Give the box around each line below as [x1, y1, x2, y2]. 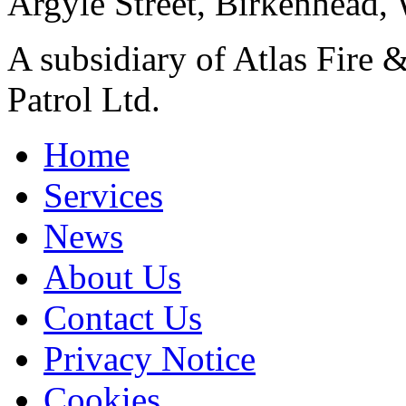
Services [43, 176, 163, 216]
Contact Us [43, 298, 202, 338]
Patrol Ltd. [7, 80, 160, 120]
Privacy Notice [43, 339, 256, 379]
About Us [43, 257, 181, 297]
